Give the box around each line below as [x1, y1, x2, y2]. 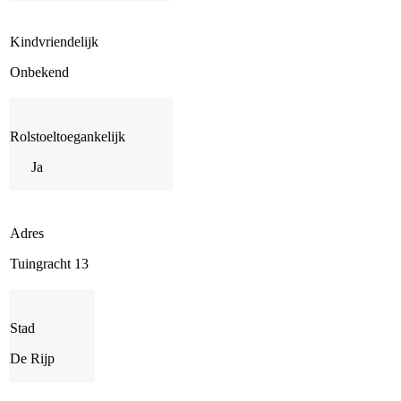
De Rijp [10, 350, 55, 366]
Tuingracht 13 [10, 255, 89, 271]
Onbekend [10, 64, 69, 80]
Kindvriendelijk [10, 33, 98, 49]
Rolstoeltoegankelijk [10, 128, 125, 144]
